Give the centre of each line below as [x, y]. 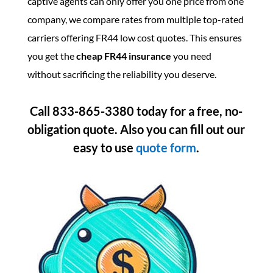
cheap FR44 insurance [123, 56]
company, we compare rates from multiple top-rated [135, 19]
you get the [51, 56]
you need [191, 56]
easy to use [105, 147]
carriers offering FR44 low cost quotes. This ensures [134, 37]
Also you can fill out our [183, 129]
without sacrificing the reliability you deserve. [122, 74]
